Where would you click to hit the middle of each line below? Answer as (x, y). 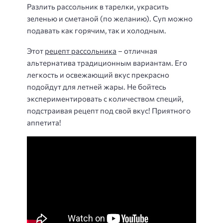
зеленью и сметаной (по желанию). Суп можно (110, 18)
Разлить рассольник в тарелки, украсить (98, 6)
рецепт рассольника (81, 51)
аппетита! (44, 122)
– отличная (137, 51)
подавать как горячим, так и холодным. (97, 30)
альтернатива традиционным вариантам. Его (107, 62)
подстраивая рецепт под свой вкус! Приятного (109, 110)
